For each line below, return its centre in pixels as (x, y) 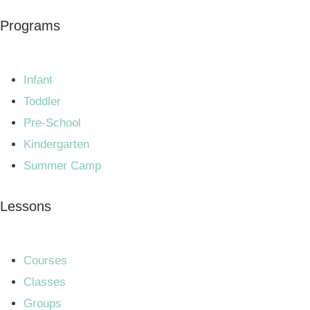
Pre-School (52, 122)
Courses (45, 260)
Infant (38, 80)
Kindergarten (56, 144)
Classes (45, 282)
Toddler (42, 101)
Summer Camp (62, 165)
